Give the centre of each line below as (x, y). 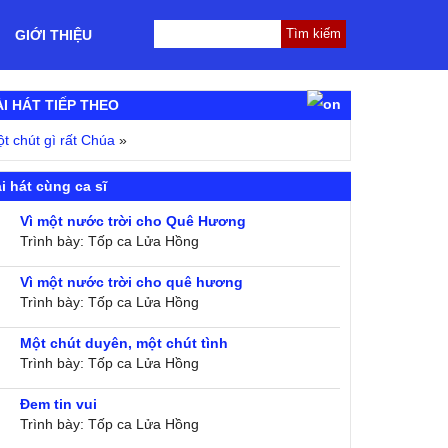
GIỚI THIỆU (53, 35)
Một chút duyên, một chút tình (124, 343)
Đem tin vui (59, 404)
